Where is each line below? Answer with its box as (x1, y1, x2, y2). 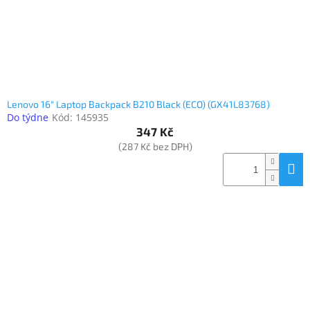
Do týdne (7, 111, 48, 125)
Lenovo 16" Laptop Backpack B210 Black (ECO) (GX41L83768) (7, 98, 270, 111)
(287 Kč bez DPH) (118, 140, 192, 153)
